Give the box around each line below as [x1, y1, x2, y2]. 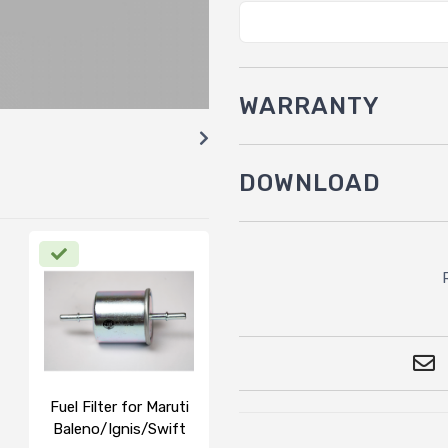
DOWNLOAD [239, 168, 381, 197]
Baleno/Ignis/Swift [52, 419, 186, 438]
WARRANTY [239, 91, 380, 120]
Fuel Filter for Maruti [49, 397, 189, 416]
